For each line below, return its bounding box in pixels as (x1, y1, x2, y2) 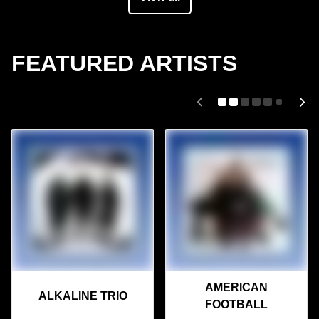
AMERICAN (205, 281, 268, 294)
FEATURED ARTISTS (11, 51, 237, 77)
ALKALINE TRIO (38, 290, 127, 303)
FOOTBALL (205, 298, 268, 311)
